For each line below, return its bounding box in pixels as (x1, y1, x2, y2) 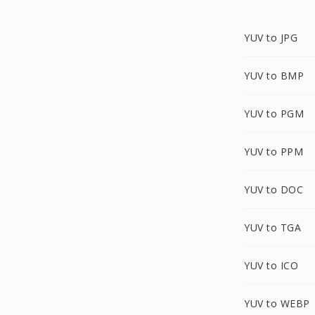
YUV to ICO (244, 259, 298, 272)
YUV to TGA (244, 221, 301, 234)
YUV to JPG (244, 31, 297, 44)
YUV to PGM (244, 107, 304, 120)
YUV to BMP (244, 69, 304, 82)
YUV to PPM (244, 145, 303, 158)
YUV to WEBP (244, 297, 310, 310)
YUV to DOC (244, 183, 303, 196)
